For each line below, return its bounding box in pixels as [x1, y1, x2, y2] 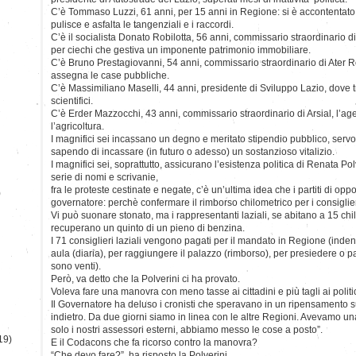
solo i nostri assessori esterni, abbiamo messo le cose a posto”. [51, 323, 323, 335]
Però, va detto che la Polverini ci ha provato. [51, 273, 240, 284]
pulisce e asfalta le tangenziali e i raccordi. [51, 18, 234, 30]
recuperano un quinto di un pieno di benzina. [51, 222, 245, 234]
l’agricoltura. [51, 120, 104, 132]
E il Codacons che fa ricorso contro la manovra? [51, 336, 257, 348]
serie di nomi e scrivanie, [51, 171, 158, 183]
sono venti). [51, 260, 101, 272]
